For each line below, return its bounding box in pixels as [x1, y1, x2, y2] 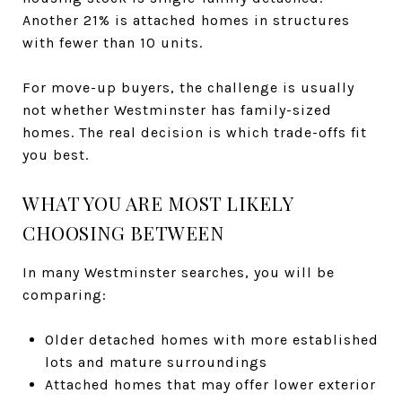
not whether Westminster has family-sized [22, 100, 332, 118]
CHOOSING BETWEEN [22, 219, 223, 245]
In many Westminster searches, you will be [22, 263, 335, 281]
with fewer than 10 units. [22, 33, 203, 51]
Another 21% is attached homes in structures [22, 11, 350, 29]
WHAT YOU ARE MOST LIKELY [22, 189, 293, 215]
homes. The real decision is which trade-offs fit [22, 123, 367, 141]
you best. [22, 145, 89, 163]
